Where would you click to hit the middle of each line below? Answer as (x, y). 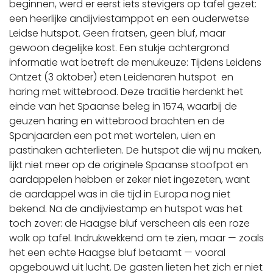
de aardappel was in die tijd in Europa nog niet (120, 194)
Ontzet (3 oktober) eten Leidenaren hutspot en (121, 77)
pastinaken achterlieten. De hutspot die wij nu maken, (135, 150)
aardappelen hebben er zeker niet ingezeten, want (129, 179)
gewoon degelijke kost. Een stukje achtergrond (119, 48)
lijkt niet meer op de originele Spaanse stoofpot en (129, 165)
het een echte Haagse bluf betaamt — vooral (117, 253)
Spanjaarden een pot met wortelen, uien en (112, 136)
